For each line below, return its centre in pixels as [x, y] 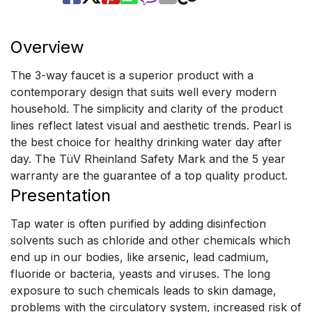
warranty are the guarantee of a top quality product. [149, 175]
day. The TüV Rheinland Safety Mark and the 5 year [148, 159]
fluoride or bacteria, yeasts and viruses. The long [140, 274]
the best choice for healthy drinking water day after [146, 142]
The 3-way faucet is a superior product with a [132, 75]
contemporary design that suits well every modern [143, 92]
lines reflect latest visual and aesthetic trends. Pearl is [151, 125]
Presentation [61, 195]
